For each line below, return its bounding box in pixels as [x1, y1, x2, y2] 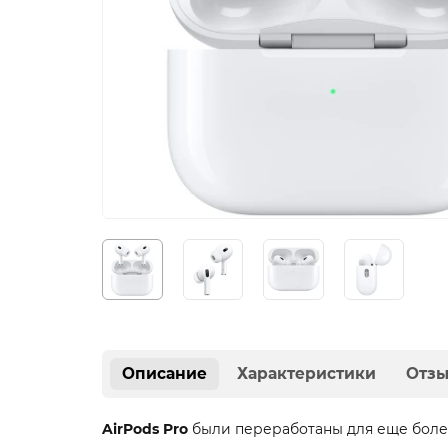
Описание [122, 363, 207, 383]
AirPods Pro [102, 419, 188, 438]
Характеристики [237, 363, 376, 383]
